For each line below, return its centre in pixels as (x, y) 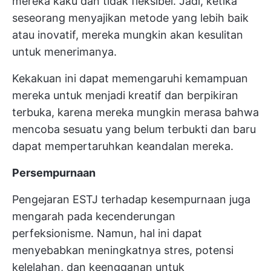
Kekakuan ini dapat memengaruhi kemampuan (130, 79)
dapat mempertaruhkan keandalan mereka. (123, 146)
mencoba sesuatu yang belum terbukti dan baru (134, 129)
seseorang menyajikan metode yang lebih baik (130, 18)
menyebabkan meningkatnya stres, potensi (123, 250)
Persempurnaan (54, 173)
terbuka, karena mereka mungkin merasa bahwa (135, 113)
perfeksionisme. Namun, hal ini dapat (107, 233)
